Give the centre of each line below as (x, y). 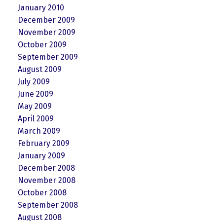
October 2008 (42, 192)
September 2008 (48, 205)
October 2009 (42, 44)
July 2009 (34, 81)
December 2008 (46, 168)
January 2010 (41, 7)
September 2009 (48, 57)
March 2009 (39, 131)
